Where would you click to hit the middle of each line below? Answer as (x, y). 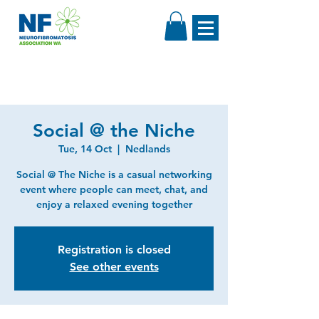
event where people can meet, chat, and (114, 189)
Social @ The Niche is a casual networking (114, 174)
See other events (114, 266)
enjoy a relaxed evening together (114, 204)
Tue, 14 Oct (85, 148)
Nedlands (147, 148)
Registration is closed (114, 249)
